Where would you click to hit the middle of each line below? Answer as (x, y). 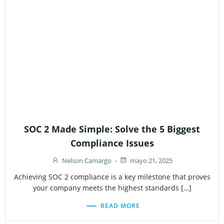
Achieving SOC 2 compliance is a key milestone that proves (112, 177)
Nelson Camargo (87, 161)
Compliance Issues (112, 143)
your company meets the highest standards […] (112, 188)
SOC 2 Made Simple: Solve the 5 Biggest (112, 129)
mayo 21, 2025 (151, 161)
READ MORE (120, 205)
